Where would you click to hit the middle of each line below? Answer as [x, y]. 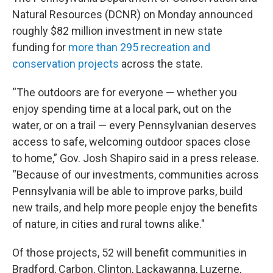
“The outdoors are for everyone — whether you [125, 92]
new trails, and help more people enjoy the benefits [135, 207]
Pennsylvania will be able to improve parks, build [127, 191]
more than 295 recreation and [139, 47]
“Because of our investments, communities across [136, 174]
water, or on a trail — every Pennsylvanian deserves [134, 125]
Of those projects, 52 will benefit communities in [129, 252]
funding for [40, 47]
